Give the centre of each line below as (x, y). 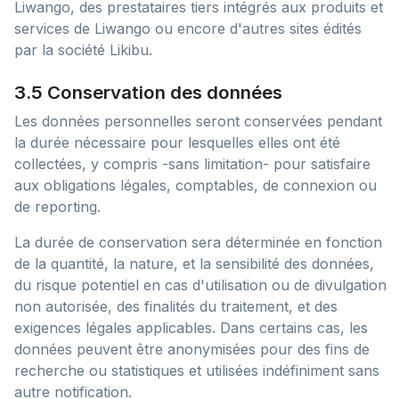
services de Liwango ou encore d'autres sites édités (188, 28)
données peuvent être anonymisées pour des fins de (192, 349)
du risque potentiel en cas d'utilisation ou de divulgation (200, 285)
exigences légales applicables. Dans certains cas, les (191, 328)
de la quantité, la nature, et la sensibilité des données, (194, 264)
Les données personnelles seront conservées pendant (198, 121)
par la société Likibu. (83, 50)
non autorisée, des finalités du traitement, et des (176, 306)
